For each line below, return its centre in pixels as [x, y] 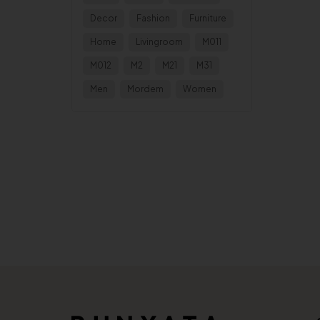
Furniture [208, 18]
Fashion [153, 18]
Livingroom [159, 42]
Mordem [145, 89]
